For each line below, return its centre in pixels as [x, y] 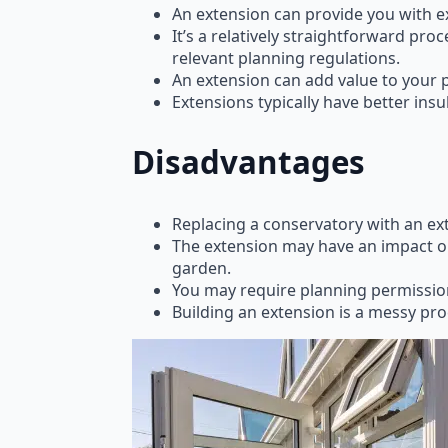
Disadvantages [248, 162]
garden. [201, 267]
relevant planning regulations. [286, 58]
